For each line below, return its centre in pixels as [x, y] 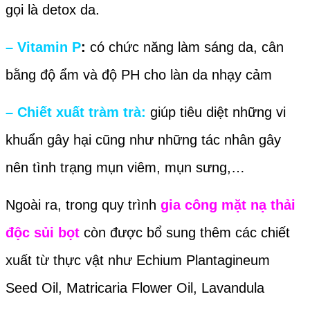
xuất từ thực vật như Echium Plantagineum [138, 260]
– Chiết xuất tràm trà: [76, 112]
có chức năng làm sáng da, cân [185, 47]
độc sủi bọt [43, 232]
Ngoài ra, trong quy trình [83, 204]
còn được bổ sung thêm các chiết [187, 232]
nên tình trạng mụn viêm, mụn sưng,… [125, 167]
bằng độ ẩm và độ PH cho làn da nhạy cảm [139, 74]
